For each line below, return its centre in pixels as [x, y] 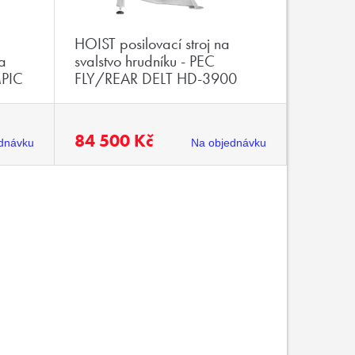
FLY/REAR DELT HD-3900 [156, 78]
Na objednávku [228, 143]
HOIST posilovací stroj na [152, 44]
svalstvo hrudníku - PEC [145, 61]
